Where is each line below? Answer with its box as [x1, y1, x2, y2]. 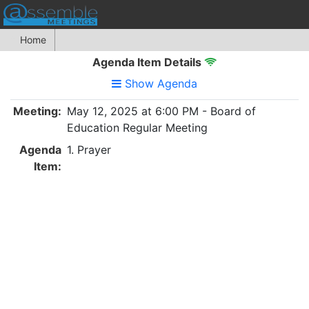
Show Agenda [125, 77, 197, 90]
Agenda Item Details [92, 55, 204, 69]
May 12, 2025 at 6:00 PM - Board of [67, 104, 256, 118]
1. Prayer [67, 143, 111, 157]
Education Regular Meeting [67, 121, 208, 134]
